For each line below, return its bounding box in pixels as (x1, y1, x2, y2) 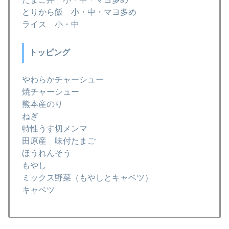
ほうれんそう (22, 149, 71, 158)
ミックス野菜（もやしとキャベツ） (22, 173, 153, 182)
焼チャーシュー (22, 87, 79, 97)
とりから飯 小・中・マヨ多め (22, 7, 136, 16)
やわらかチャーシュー (22, 75, 104, 84)
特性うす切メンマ (22, 124, 87, 133)
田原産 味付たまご (22, 136, 96, 146)
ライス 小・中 (22, 19, 79, 29)
